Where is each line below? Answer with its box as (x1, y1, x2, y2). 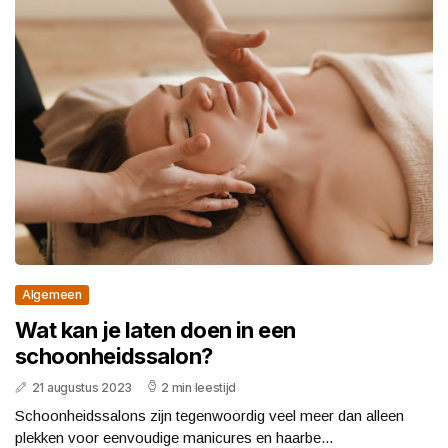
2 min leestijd (161, 380, 237, 396)
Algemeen (22, 287, 82, 303)
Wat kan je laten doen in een (15, 317, 296, 344)
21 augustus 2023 (31, 380, 132, 396)
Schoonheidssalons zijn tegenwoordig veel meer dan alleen (15, 407, 404, 425)
